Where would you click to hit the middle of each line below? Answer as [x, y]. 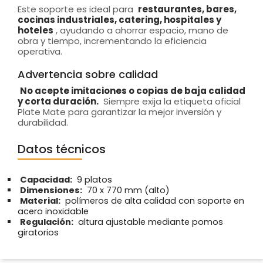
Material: [40, 200]
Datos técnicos [62, 149]
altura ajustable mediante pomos [149, 222]
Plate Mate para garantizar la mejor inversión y [119, 112]
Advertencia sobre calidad [88, 74]
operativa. [40, 51]
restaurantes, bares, [187, 9]
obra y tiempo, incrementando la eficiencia [112, 41]
